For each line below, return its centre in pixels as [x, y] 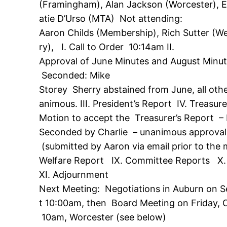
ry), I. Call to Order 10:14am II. [107, 47]
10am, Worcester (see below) [103, 217]
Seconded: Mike [76, 75]
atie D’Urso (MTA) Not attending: [112, 19]
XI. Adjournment [77, 175]
